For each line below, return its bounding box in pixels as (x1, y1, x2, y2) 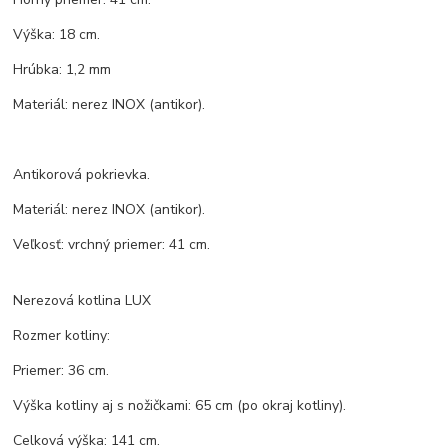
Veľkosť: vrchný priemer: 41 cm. (13, 235, 211, 255)
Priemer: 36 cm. (13, 361, 110, 381)
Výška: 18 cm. (13, 25, 101, 45)
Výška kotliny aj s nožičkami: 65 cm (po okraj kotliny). (13, 396, 347, 416)
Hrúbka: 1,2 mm (13, 60, 112, 80)
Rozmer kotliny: (13, 326, 111, 346)
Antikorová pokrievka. (13, 165, 151, 185)
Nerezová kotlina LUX (13, 291, 152, 311)
